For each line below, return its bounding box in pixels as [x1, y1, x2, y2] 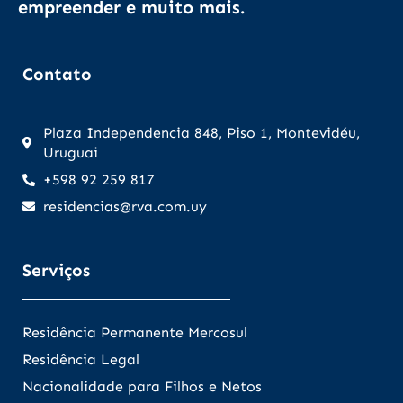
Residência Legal [22, 350, 139, 368]
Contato [22, 63, 92, 85]
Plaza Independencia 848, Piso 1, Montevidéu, [42, 123, 360, 141]
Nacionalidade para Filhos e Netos [22, 377, 262, 395]
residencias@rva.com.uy [42, 197, 207, 215]
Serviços [22, 259, 90, 281]
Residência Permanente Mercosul [22, 323, 247, 341]
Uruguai [42, 143, 98, 161]
